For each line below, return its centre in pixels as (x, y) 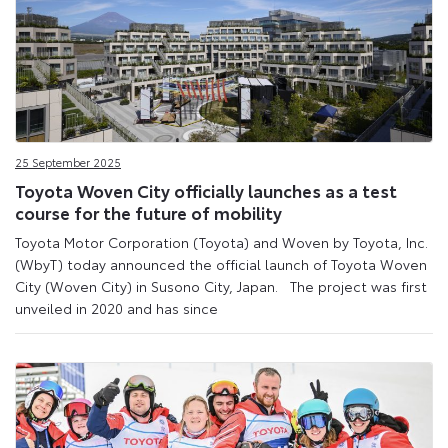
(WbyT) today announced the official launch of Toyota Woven (221, 264)
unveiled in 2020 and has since (116, 308)
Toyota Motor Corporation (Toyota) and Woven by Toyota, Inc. (221, 242)
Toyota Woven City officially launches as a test (206, 189)
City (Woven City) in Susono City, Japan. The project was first (221, 286)
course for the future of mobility (148, 211)
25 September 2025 (68, 162)
